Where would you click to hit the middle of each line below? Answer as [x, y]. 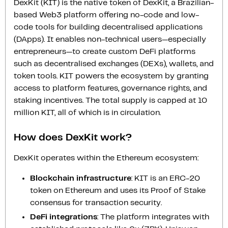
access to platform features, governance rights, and [110, 88]
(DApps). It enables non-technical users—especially [110, 39]
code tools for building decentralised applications [108, 27]
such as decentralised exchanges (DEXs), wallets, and [114, 64]
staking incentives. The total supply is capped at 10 [110, 100]
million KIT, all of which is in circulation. [87, 112]
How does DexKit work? [73, 137]
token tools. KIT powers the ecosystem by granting [111, 76]
